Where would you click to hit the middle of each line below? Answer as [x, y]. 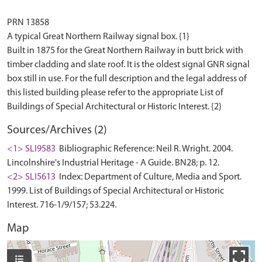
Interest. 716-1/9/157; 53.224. [62, 205]
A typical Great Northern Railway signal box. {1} [98, 37]
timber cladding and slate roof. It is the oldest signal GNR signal [128, 65]
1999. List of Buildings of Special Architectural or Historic [116, 191]
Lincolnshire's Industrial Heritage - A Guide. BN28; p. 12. [113, 163]
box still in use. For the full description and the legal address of [127, 79]
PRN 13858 [28, 23]
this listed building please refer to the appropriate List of [115, 93]
